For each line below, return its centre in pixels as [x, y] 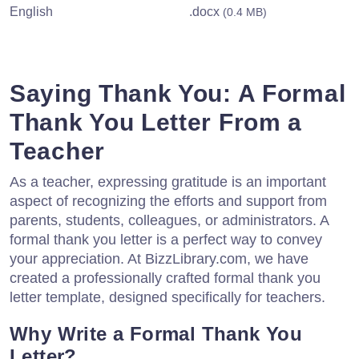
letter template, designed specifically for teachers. [167, 297]
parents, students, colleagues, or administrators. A [169, 220]
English [31, 11]
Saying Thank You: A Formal [178, 93]
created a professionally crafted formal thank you [165, 278]
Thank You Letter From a [156, 122]
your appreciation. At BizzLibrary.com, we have [159, 258]
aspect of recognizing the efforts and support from [168, 201]
